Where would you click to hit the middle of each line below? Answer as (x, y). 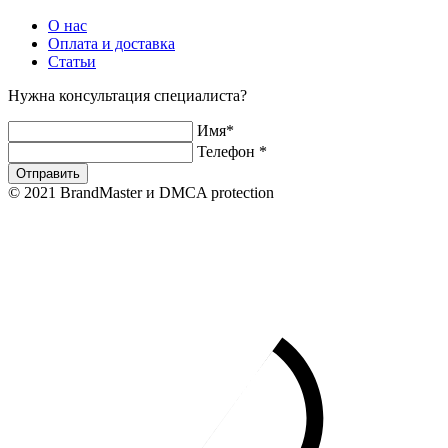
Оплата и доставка (111, 43)
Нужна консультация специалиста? (127, 95)
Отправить (48, 173)
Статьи (72, 61)
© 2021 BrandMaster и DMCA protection (141, 192)
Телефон (228, 151)
